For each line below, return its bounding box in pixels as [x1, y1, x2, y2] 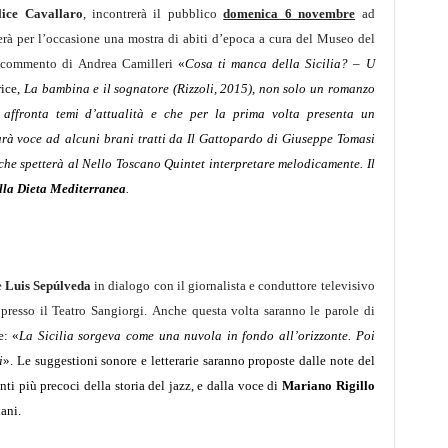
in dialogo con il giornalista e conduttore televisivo [94, 278, 375, 293]
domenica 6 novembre [223, 6, 356, 21]
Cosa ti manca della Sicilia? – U [184, 56, 375, 71]
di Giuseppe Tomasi [263, 131, 375, 146]
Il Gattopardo [187, 131, 264, 146]
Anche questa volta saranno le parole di [152, 303, 375, 318]
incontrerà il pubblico [85, 6, 224, 21]
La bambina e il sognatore [23, 81, 170, 96]
